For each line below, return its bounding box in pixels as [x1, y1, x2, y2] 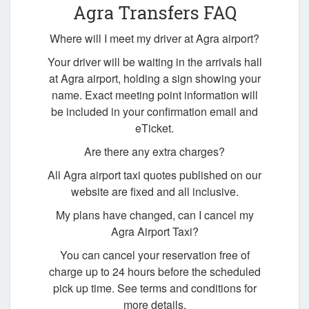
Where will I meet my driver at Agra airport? [50, 30, 259, 47]
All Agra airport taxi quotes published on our [48, 167, 261, 183]
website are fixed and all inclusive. [70, 183, 239, 200]
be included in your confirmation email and [51, 103, 258, 120]
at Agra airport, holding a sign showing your [48, 70, 261, 87]
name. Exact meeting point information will [51, 87, 258, 103]
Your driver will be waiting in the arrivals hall [47, 54, 262, 70]
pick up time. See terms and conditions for [52, 280, 257, 297]
